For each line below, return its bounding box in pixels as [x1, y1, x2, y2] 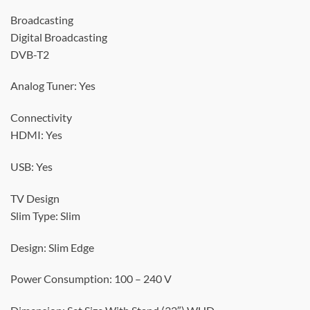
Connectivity [10, 111, 72, 125]
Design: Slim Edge [10, 240, 94, 254]
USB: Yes [10, 159, 53, 173]
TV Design [10, 191, 60, 205]
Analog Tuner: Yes [10, 79, 95, 93]
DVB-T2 [10, 47, 49, 61]
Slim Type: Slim [10, 208, 80, 222]
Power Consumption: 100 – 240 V [10, 272, 172, 286]
